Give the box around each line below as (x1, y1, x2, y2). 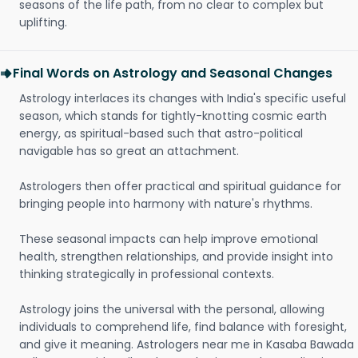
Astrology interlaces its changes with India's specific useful (19, 90, 346, 106)
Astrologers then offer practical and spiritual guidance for (19, 178, 341, 194)
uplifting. (19, 14, 67, 30)
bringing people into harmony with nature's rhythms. (19, 196, 312, 212)
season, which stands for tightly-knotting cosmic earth (19, 108, 327, 124)
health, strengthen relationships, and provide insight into (19, 249, 333, 265)
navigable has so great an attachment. (19, 143, 239, 159)
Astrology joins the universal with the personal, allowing (19, 301, 324, 317)
